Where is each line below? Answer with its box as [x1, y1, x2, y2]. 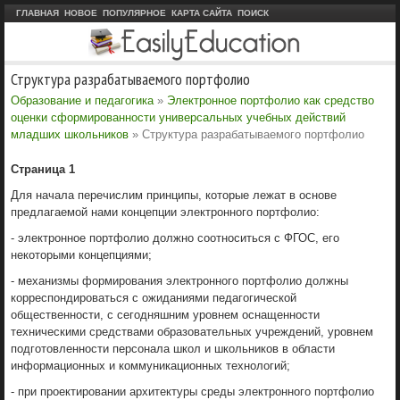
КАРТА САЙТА [171, 8, 232, 18]
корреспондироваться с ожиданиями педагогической [11, 290, 296, 304]
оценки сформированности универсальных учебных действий [11, 110, 346, 124]
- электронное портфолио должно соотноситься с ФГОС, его [11, 230, 339, 245]
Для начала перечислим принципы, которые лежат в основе [11, 187, 337, 202]
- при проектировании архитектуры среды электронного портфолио [11, 384, 374, 398]
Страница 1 [11, 162, 75, 176]
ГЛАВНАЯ [16, 8, 59, 18]
